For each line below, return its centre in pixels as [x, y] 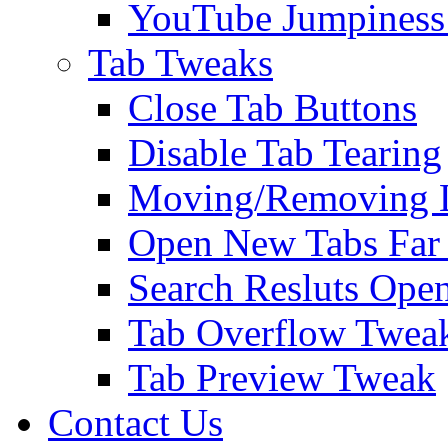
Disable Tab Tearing [285, 152]
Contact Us [135, 422]
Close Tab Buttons [272, 107]
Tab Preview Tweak [282, 377]
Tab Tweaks [180, 62]
